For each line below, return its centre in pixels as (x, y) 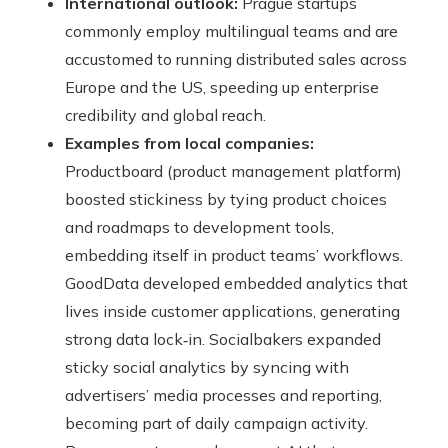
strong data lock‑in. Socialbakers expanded (223, 339)
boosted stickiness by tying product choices (226, 199)
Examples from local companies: (189, 143)
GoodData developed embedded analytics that (236, 283)
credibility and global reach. (165, 115)
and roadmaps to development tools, (199, 227)
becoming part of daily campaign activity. (216, 423)
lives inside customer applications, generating (232, 311)
